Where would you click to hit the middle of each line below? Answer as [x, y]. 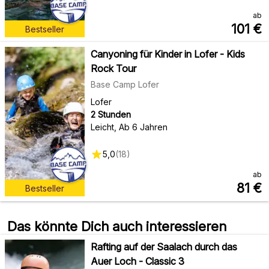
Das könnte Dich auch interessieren [117, 226]
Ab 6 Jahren [143, 127]
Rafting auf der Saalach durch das [164, 247]
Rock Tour [113, 68]
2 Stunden [110, 114]
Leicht [102, 127]
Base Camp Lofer [125, 84]
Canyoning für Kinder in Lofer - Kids [168, 54]
